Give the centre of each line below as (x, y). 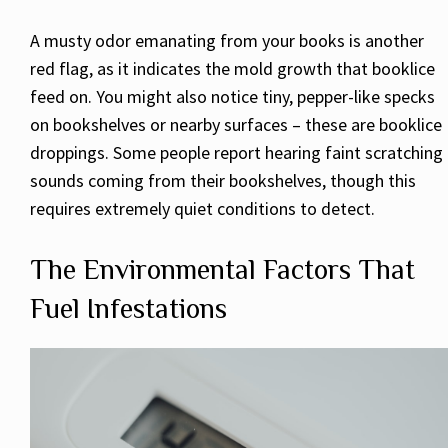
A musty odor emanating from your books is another (227, 41)
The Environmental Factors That (222, 270)
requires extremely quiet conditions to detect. (202, 209)
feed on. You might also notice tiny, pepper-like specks (232, 97)
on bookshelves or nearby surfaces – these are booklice (236, 125)
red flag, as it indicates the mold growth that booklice (232, 69)
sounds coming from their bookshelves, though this (223, 181)
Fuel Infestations (128, 309)
